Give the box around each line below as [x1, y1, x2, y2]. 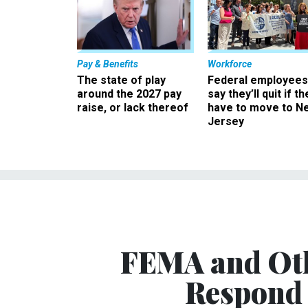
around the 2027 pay [77, 87, 181, 100]
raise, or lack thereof [77, 100, 188, 114]
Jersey [208, 114, 244, 128]
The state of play [77, 73, 166, 87]
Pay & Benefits [77, 58, 138, 69]
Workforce [208, 58, 252, 69]
